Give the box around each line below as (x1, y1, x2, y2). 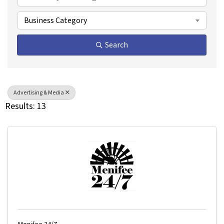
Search (104, 39, 128, 51)
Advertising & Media (13, 88, 64, 97)
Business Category (24, 15, 87, 26)
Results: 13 (5, 100, 46, 113)
